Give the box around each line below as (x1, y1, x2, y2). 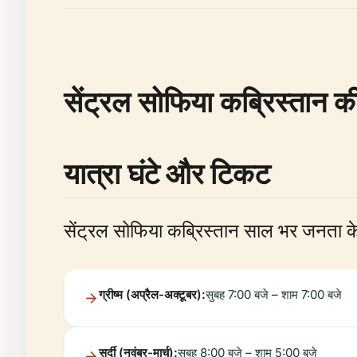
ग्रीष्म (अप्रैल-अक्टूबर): (99, 286, 206, 302)
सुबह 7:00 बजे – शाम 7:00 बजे (206, 286, 342, 302)
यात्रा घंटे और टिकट (64, 153, 270, 193)
